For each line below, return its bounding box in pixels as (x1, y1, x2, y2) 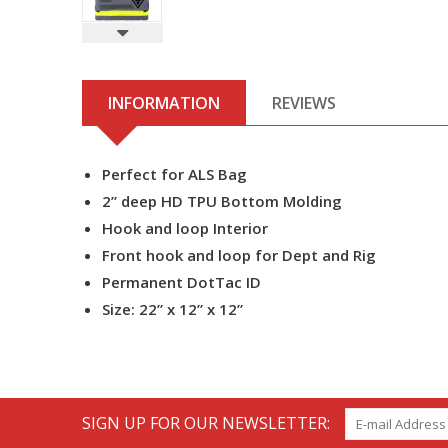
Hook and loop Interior (102, 218, 268, 238)
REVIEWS (272, 92, 336, 114)
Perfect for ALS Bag (102, 164, 247, 184)
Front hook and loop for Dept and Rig (102, 245, 376, 265)
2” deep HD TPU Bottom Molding (102, 191, 342, 211)
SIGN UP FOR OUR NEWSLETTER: (82, 412, 330, 434)
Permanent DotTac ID (102, 272, 261, 292)
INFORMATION (108, 92, 220, 114)
